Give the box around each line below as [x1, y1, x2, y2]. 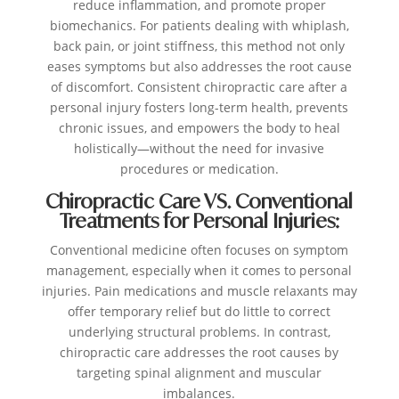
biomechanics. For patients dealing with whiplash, [49, 17, 349, 35]
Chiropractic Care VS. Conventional [45, 189, 354, 214]
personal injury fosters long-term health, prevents [50, 99, 349, 117]
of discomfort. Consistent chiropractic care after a [51, 78, 348, 96]
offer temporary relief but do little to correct [68, 303, 331, 321]
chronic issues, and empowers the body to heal [58, 119, 340, 137]
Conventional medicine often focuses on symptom [50, 241, 349, 259]
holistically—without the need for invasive [74, 140, 325, 158]
